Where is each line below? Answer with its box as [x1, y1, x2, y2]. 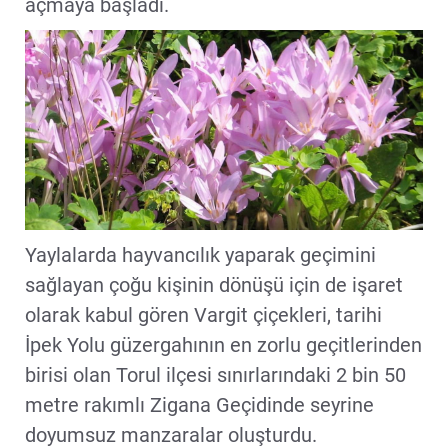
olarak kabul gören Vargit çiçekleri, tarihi [25, 302, 382, 327]
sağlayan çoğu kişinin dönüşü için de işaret [25, 272, 403, 297]
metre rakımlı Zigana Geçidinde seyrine [25, 392, 374, 417]
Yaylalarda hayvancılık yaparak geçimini [25, 242, 376, 267]
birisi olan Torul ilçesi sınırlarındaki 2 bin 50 [25, 362, 406, 387]
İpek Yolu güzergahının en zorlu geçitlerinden [25, 332, 422, 357]
